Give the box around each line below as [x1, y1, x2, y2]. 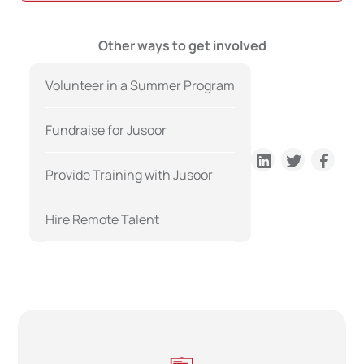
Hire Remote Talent [45, 210, 160, 229]
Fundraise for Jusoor [45, 121, 167, 140]
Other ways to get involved [97, 37, 266, 55]
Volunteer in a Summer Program [45, 76, 236, 95]
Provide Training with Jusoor [45, 166, 214, 184]
